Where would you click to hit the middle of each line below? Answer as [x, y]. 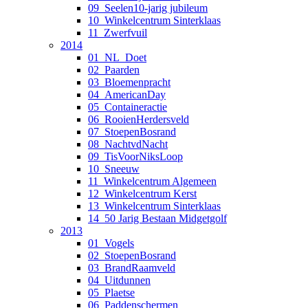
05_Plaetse [111, 292]
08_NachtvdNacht [128, 144]
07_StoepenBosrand [132, 131]
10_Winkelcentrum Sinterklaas [154, 20]
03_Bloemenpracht [129, 82]
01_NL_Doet [117, 57]
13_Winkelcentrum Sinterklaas [154, 206]
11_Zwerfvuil [118, 32]
